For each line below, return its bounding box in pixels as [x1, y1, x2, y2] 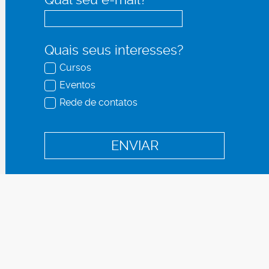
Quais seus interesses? [44, 43, 183, 58]
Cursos [59, 62, 91, 73]
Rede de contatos [59, 97, 138, 108]
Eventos [59, 79, 95, 91]
